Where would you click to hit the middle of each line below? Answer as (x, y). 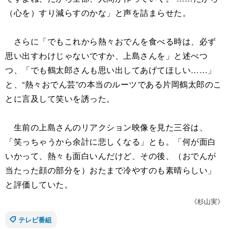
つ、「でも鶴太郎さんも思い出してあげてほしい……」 (111, 70)
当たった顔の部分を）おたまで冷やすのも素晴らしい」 (111, 170)
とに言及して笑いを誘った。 (60, 99)
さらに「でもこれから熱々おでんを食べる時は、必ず (111, 41)
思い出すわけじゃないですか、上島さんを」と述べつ (106, 56)
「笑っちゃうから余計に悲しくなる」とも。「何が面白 (111, 142)
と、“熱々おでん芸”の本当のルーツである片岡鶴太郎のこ (113, 84)
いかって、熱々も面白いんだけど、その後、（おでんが (111, 156)
